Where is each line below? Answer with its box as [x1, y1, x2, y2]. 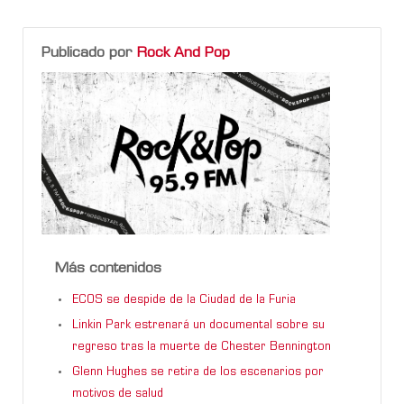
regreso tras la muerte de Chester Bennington [72, 341, 331, 353]
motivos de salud [72, 388, 163, 399]
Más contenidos [55, 261, 161, 276]
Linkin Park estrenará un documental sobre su [72, 319, 325, 331]
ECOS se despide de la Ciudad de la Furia [72, 294, 296, 306]
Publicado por [41, 45, 137, 60]
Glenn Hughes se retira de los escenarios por [72, 366, 324, 378]
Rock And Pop [137, 45, 230, 60]
